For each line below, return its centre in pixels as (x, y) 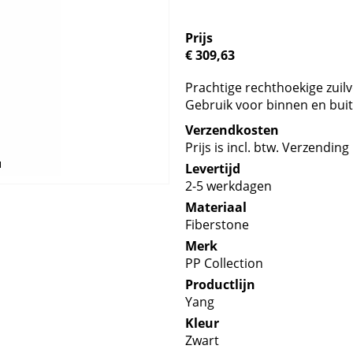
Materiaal (216, 207)
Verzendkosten (232, 130)
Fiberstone (217, 225)
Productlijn (221, 284)
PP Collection (225, 263)
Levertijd (213, 169)
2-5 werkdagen (229, 186)
